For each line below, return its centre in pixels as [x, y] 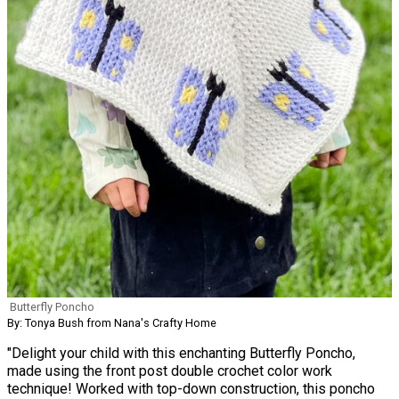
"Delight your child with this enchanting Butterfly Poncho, [181, 353]
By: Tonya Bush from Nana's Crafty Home [112, 322]
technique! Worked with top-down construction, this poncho [191, 388]
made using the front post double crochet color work [170, 370]
